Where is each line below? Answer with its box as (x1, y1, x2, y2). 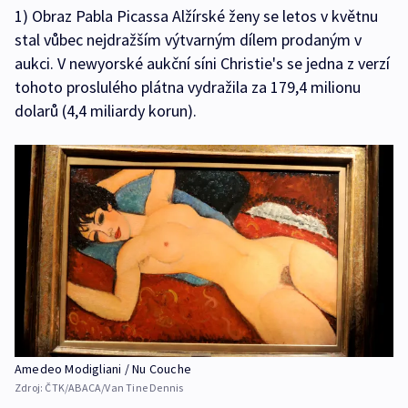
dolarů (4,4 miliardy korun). (15, 99, 197, 121)
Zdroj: (15, 381, 46, 395)
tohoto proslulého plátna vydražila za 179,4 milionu (15, 76, 361, 97)
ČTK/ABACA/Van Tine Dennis (45, 381, 184, 395)
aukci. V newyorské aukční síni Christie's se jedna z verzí (15, 52, 390, 74)
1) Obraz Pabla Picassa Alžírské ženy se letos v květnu (15, 5, 378, 26)
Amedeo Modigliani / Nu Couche (15, 361, 191, 378)
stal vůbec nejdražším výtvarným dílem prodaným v (15, 28, 362, 50)
